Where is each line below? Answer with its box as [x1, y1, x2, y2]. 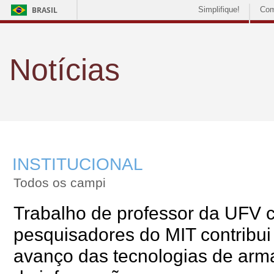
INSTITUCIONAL [12, 155, 143, 174]
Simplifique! [198, 5, 240, 14]
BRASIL [32, 5, 57, 15]
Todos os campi [13, 176, 106, 190]
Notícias [9, 53, 120, 87]
